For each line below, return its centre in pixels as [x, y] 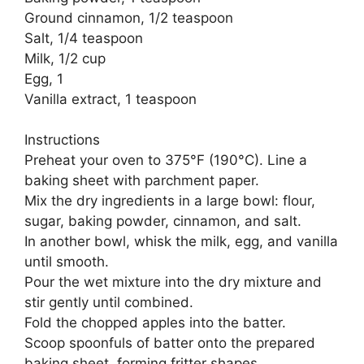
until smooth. [67, 262]
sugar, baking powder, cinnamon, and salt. [163, 221]
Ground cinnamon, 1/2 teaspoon [129, 17]
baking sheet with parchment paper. [142, 181]
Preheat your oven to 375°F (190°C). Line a [166, 160]
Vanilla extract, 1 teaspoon [110, 99]
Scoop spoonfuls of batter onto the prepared [170, 343]
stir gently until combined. [109, 303]
